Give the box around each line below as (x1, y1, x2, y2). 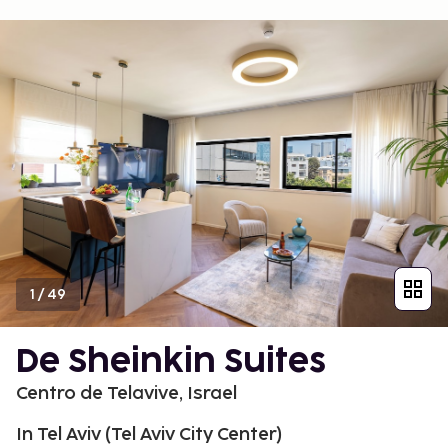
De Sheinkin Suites (16, 346, 326, 378)
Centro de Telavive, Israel (16, 382, 237, 404)
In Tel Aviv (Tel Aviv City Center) (16, 423, 282, 445)
